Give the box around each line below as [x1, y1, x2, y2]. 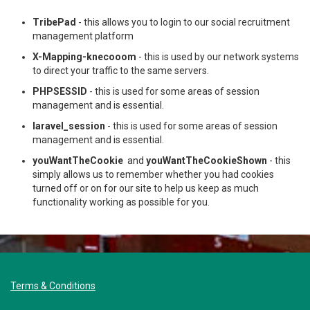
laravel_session [33, 120, 105, 132]
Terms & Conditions [10, 280, 95, 292]
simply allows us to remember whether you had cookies [33, 169, 274, 181]
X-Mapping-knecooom [33, 51, 136, 63]
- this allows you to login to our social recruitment [76, 17, 290, 28]
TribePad [33, 17, 76, 28]
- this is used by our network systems [136, 51, 299, 63]
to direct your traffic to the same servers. [33, 65, 209, 77]
